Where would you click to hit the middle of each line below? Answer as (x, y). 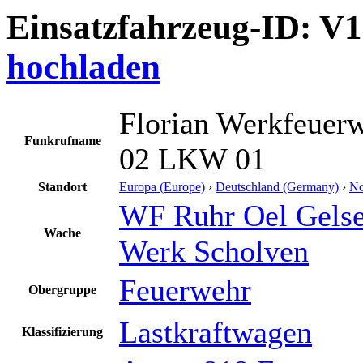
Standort (62, 186)
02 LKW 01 (192, 158)
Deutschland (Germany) (277, 186)
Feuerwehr (185, 290)
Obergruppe (62, 289)
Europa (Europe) (162, 186)
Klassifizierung (62, 331)
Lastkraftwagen (216, 332)
